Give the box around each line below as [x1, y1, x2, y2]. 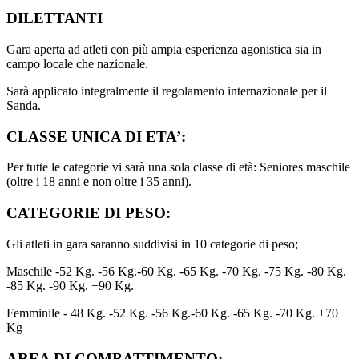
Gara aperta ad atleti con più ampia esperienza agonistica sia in [6, 42, 321, 57]
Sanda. [6, 99, 41, 113]
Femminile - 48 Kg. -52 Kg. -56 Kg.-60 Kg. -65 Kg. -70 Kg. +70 [6, 305, 338, 320]
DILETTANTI [6, 10, 103, 27]
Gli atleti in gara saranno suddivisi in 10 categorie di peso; [6, 236, 298, 251]
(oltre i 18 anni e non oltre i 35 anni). [6, 175, 192, 189]
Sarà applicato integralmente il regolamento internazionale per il [6, 84, 327, 99]
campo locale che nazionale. [6, 57, 148, 71]
